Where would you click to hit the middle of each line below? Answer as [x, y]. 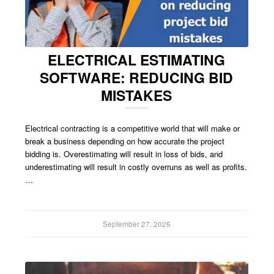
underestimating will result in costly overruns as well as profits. [136, 166]
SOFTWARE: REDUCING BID [137, 77]
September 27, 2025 [136, 224]
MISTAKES [137, 95]
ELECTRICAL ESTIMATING [137, 59]
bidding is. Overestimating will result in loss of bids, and [124, 154]
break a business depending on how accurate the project [125, 141]
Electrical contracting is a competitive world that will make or [133, 128]
